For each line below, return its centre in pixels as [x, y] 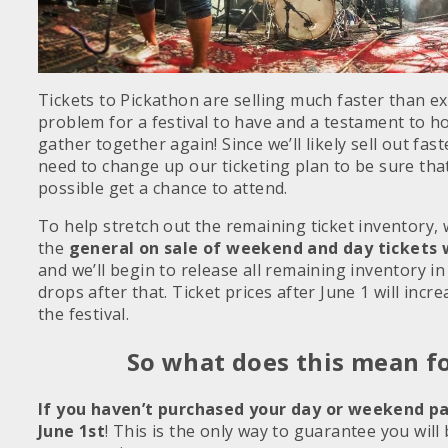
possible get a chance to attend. [163, 187]
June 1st [72, 430]
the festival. [84, 313]
